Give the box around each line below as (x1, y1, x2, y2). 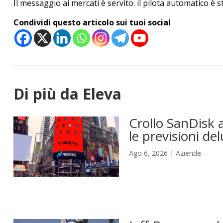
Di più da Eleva (13, 84, 121, 105)
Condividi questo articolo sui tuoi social (13, 16, 171, 28)
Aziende (175, 148, 201, 158)
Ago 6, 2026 (128, 148, 168, 158)
